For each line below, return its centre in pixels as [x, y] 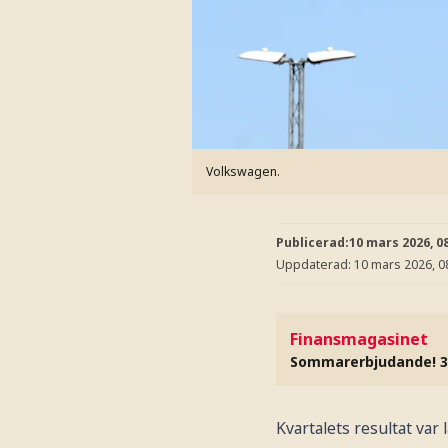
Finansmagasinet [359, 339]
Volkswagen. [243, 171]
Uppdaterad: [315, 264]
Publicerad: [312, 242]
